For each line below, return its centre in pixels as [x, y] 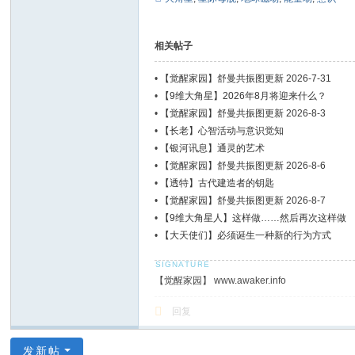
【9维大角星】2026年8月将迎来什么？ [244, 96]
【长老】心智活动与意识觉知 [222, 131]
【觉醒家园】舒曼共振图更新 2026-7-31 [246, 78]
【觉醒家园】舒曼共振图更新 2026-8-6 [243, 166]
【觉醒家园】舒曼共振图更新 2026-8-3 [243, 113]
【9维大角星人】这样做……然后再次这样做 [254, 218]
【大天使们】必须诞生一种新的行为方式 [246, 235]
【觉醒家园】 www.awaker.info [221, 281]
